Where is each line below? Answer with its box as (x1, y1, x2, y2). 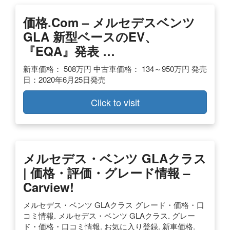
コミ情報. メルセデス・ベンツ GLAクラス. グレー (23, 209, 195, 221)
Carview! (23, 178, 74, 196)
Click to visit (90, 95, 140, 109)
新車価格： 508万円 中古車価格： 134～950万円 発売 (23, 63, 207, 74)
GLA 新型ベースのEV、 (23, 27, 157, 45)
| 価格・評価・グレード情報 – (23, 163, 190, 181)
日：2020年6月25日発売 (23, 73, 106, 85)
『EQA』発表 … (23, 42, 115, 60)
